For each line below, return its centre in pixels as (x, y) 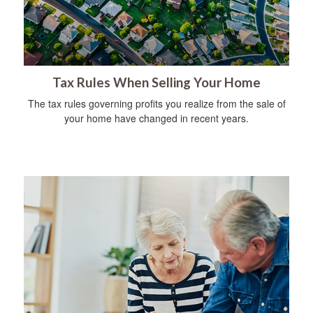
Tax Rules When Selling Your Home (156, 82)
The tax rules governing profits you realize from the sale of (156, 103)
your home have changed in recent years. (156, 118)
